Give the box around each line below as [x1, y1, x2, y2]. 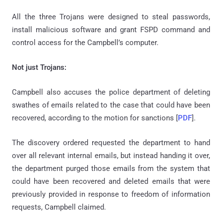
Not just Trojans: [12, 62, 66, 72]
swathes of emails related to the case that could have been [12, 100, 210, 110]
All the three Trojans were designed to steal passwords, [12, 12, 210, 21]
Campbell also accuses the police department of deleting [12, 87, 210, 97]
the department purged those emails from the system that [12, 164, 210, 173]
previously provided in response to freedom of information [12, 189, 210, 199]
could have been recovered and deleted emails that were [12, 176, 210, 186]
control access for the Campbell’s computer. [12, 38, 159, 47]
